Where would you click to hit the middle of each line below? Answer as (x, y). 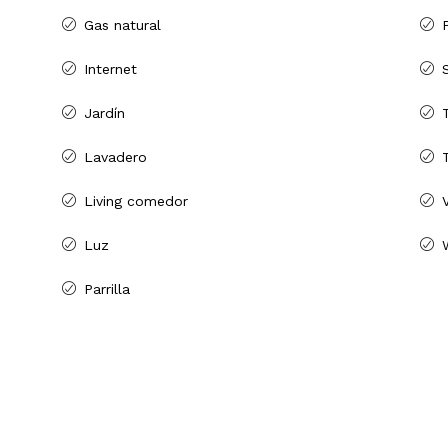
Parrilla (107, 289)
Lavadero (115, 157)
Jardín (104, 113)
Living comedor (136, 201)
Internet (110, 69)
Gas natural (122, 25)
